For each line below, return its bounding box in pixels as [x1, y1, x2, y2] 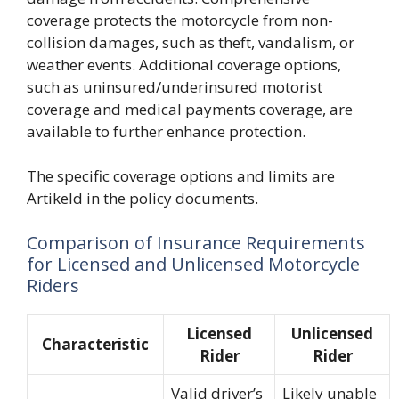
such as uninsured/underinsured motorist [27, 76, 322, 97]
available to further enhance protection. [27, 120, 305, 142]
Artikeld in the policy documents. [27, 188, 258, 208]
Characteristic [42, 333, 149, 354]
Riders [27, 273, 79, 297]
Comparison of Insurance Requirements [27, 230, 365, 255]
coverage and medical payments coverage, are [27, 98, 353, 119]
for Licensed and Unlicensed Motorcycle [27, 251, 360, 276]
